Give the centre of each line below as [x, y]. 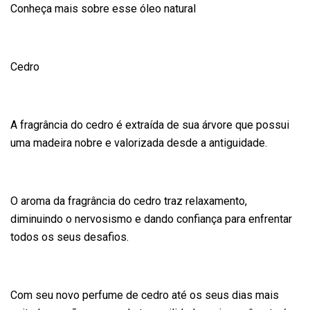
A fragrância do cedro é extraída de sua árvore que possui [150, 125]
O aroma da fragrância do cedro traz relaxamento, [129, 201]
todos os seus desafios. [70, 237]
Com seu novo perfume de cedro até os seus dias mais [145, 295]
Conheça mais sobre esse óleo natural [103, 9]
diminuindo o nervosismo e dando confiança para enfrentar [151, 219]
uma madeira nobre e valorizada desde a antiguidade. [139, 143]
